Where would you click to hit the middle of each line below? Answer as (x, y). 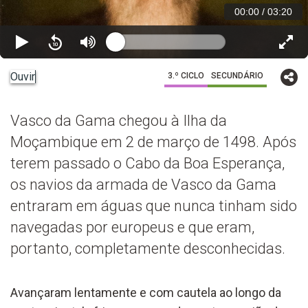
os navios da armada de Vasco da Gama (143, 184)
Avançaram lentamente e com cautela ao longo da (146, 292)
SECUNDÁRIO (237, 75)
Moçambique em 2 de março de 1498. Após (153, 142)
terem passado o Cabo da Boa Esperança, (147, 163)
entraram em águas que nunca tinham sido (154, 206)
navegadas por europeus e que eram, (132, 227)
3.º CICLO (186, 75)
